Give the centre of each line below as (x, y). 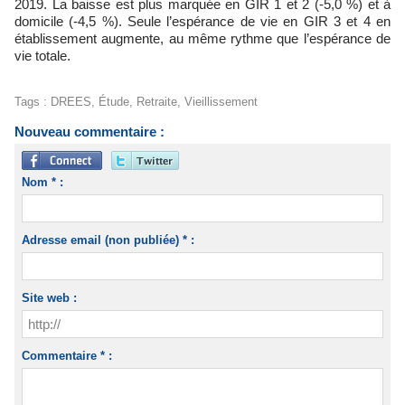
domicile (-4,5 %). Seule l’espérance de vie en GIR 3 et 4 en (202, 21)
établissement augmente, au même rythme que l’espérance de (202, 38)
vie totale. (42, 55)
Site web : (49, 297)
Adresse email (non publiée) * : (108, 240)
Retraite (157, 101)
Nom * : (42, 182)
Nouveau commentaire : (89, 131)
